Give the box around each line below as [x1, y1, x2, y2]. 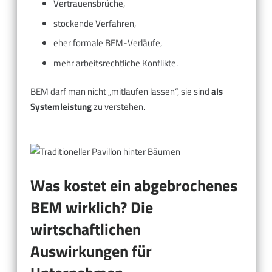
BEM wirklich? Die [30, 195, 153, 219]
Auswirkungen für [30, 239, 152, 263]
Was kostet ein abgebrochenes [30, 173, 237, 197]
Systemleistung [30, 100, 92, 114]
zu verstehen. [92, 100, 145, 114]
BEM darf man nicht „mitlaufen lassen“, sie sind [30, 84, 211, 99]
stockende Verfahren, [53, 16, 136, 30]
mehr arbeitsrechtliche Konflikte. [53, 55, 178, 70]
